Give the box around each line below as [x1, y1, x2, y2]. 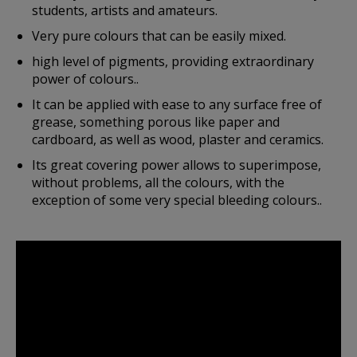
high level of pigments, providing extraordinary [32, 53, 314, 70]
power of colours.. [32, 70, 139, 88]
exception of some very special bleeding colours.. [32, 191, 322, 209]
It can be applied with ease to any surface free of [32, 96, 322, 113]
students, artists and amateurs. [32, 2, 218, 19]
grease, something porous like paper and [32, 113, 280, 131]
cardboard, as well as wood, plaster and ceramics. [32, 131, 324, 148]
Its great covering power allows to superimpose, [32, 156, 321, 174]
